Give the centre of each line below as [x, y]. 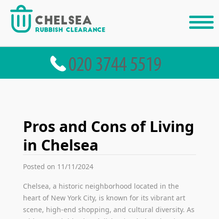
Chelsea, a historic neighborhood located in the [101, 186]
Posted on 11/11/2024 [58, 166]
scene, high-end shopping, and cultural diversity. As [109, 209]
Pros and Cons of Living [109, 126]
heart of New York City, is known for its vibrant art [104, 197]
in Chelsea [61, 145]
